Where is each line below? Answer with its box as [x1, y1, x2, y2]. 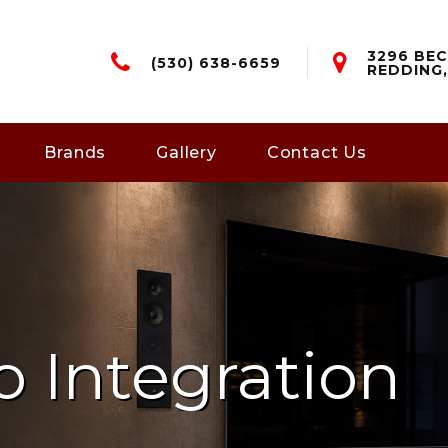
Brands [44, 143, 107, 163]
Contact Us [266, 143, 367, 163]
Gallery [156, 143, 217, 163]
